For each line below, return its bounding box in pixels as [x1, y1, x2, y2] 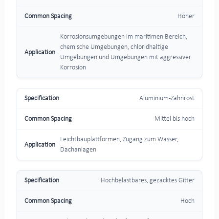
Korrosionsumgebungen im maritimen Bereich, [60, 33, 187, 41]
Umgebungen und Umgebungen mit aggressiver [60, 54, 191, 62]
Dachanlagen [60, 146, 96, 154]
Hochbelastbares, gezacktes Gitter [101, 177, 195, 185]
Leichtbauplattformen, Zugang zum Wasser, [60, 136, 178, 144]
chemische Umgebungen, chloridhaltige [60, 44, 168, 51]
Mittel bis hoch [154, 115, 195, 123]
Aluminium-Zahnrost [139, 95, 195, 103]
